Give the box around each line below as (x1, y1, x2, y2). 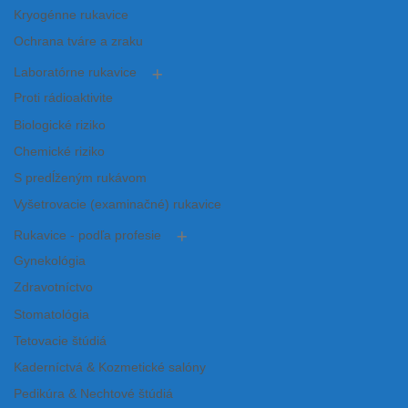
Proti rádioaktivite (14, 91, 113, 106)
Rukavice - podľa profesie (14, 229, 161, 243)
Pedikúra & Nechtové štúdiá (14, 387, 173, 402)
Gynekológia (14, 254, 86, 269)
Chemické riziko (14, 144, 105, 158)
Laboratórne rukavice (14, 66, 137, 80)
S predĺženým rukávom (14, 170, 147, 185)
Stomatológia (14, 307, 89, 321)
